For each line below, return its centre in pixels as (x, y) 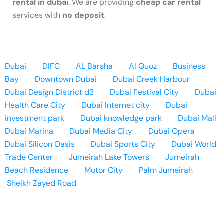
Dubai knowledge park (121, 118)
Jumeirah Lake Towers (109, 157)
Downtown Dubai (66, 79)
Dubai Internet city (116, 105)
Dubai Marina (29, 131)
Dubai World (194, 144)
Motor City (104, 170)
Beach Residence (37, 170)
